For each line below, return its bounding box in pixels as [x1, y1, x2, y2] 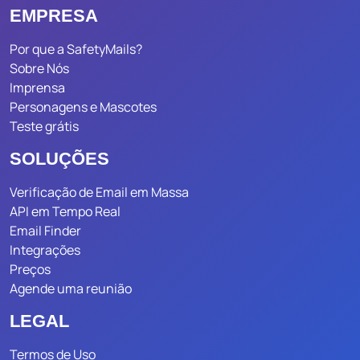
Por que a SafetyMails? [10, 40, 142, 58]
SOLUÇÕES [10, 149, 109, 169]
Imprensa [10, 79, 65, 96]
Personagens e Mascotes [10, 98, 157, 116]
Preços [10, 260, 51, 278]
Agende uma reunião [10, 280, 132, 297]
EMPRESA [10, 6, 98, 26]
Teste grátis [10, 117, 79, 135]
